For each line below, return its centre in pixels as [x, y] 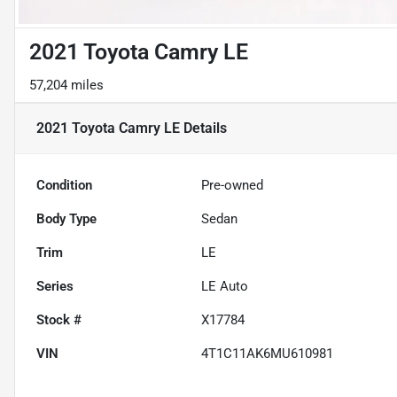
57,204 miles [66, 86]
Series [55, 287]
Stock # [59, 320]
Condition [64, 186]
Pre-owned [233, 186]
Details [203, 128]
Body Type [66, 219]
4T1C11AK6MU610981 [268, 354]
